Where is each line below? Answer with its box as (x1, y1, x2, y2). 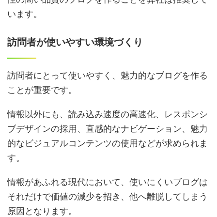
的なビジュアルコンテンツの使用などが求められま (7, 138, 208, 148)
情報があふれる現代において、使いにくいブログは (7, 177, 208, 187)
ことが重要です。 (7, 85, 77, 95)
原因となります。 (7, 206, 77, 216)
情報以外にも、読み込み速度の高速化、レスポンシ (7, 109, 208, 119)
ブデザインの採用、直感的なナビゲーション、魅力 (7, 124, 208, 134)
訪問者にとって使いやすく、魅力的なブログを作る (7, 70, 208, 80)
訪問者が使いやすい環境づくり (7, 36, 143, 48)
